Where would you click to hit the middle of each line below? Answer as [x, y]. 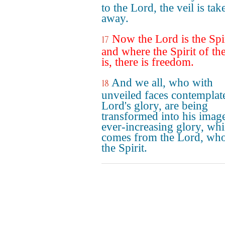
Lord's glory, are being [155, 106]
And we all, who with [162, 83]
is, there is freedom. [148, 62]
